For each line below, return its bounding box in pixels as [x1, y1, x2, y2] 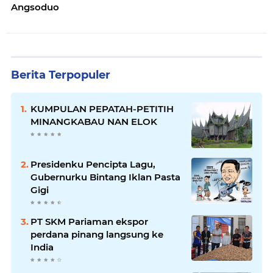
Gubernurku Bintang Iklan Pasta [30, 171, 180, 183]
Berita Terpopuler [11, 68, 110, 82]
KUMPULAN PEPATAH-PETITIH [30, 103, 174, 115]
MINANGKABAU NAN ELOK [30, 116, 157, 127]
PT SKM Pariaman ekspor [30, 216, 148, 227]
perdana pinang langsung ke [30, 229, 163, 240]
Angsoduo [11, 1, 59, 13]
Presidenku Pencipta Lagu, [30, 158, 155, 170]
